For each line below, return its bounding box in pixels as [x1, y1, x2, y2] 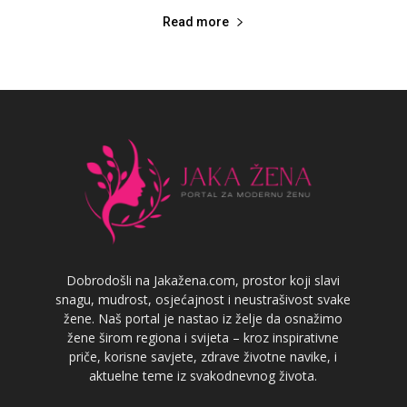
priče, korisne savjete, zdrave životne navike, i [69, 347, 338, 365]
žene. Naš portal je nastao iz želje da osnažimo [64, 309, 343, 327]
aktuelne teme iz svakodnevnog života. [89, 366, 318, 384]
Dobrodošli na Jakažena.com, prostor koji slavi [66, 271, 341, 289]
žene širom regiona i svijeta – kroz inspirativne [67, 328, 340, 346]
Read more [163, 14, 229, 29]
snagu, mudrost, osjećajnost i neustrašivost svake [55, 290, 352, 308]
